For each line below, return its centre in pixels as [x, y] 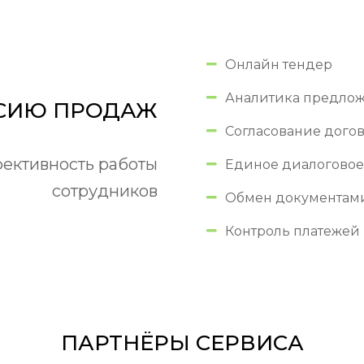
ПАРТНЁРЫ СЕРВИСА [182, 343]
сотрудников [105, 191]
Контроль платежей [292, 232]
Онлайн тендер [279, 65]
